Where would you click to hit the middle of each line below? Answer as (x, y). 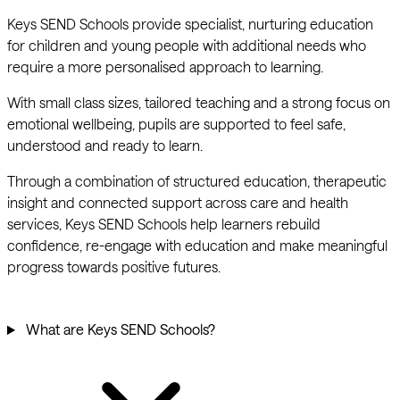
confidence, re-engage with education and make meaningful (197, 246)
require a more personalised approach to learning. (165, 67)
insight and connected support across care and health (178, 203)
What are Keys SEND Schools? (118, 329)
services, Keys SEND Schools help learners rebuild (164, 224)
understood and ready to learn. (105, 146)
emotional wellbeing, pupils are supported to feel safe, (176, 124)
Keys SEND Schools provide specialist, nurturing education (190, 24)
